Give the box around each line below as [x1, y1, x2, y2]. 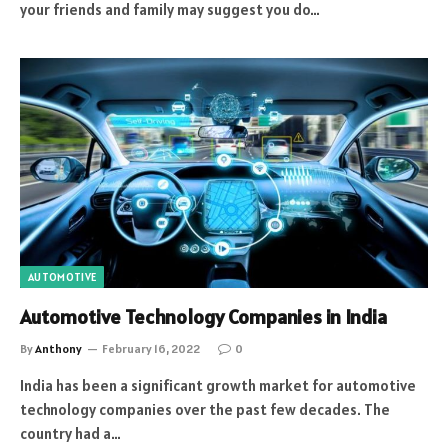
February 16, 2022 [102, 340, 200, 356]
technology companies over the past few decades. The [20, 399, 390, 419]
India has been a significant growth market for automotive [20, 375, 416, 395]
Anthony [35, 340, 82, 356]
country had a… [20, 423, 121, 443]
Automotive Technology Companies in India [20, 303, 387, 330]
